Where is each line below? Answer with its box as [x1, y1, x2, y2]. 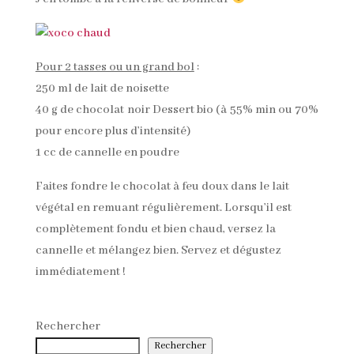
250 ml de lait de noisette [35, 81, 169, 96]
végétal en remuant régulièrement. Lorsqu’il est [35, 200, 292, 215]
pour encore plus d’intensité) [35, 123, 190, 138]
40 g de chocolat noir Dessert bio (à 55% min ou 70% [35, 102, 319, 117]
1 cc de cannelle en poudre [35, 145, 179, 160]
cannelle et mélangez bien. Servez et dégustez [35, 243, 281, 258]
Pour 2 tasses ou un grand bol [35, 59, 194, 74]
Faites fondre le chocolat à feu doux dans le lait [35, 179, 289, 194]
